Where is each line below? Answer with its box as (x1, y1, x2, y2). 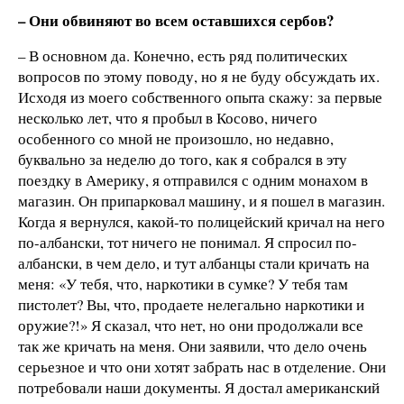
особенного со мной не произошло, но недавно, (18, 128, 334, 150)
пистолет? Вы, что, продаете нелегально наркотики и (18, 294, 364, 316)
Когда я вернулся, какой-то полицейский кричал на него (18, 211, 385, 233)
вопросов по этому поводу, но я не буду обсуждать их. (18, 66, 380, 87)
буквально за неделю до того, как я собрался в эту (18, 149, 347, 170)
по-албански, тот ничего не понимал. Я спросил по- (18, 232, 357, 253)
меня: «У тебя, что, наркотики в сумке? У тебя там (18, 273, 348, 295)
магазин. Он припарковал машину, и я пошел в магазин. (18, 190, 385, 212)
